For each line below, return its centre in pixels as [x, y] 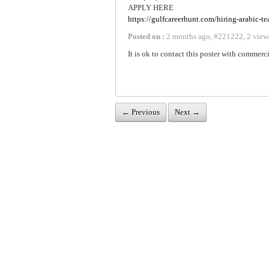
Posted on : [146, 36]
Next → [187, 112]
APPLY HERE [151, 7]
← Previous [141, 112]
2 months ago [187, 36]
